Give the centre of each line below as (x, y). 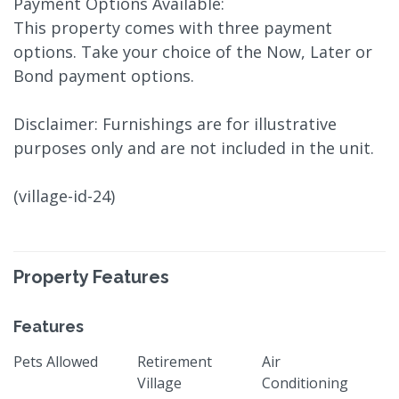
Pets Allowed (56, 361)
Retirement (175, 361)
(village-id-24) (64, 195)
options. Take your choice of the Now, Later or (193, 51)
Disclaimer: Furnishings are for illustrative (175, 123)
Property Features (91, 277)
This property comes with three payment (173, 27)
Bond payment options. (104, 75)
